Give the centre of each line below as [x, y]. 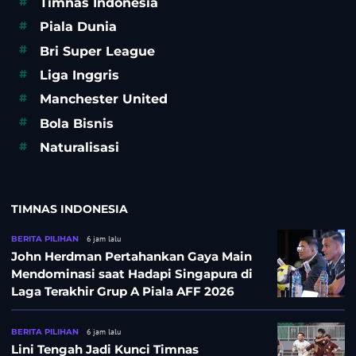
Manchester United [104, 99]
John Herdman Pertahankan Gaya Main [132, 257]
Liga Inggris [79, 75]
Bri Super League [97, 51]
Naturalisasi [79, 148]
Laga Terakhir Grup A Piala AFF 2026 [123, 292]
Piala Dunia [78, 27]
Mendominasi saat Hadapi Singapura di [132, 274]
